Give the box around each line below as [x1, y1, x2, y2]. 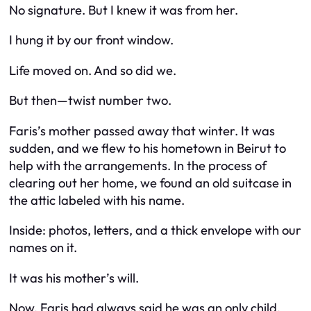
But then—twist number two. [9, 92, 171, 109]
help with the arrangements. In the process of [9, 157, 267, 174]
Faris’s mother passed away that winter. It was [9, 122, 275, 139]
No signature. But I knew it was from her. [9, 2, 238, 19]
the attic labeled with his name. [9, 192, 185, 208]
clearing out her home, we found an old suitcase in [9, 174, 292, 191]
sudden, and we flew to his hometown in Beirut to [9, 140, 286, 156]
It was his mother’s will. [9, 269, 139, 286]
